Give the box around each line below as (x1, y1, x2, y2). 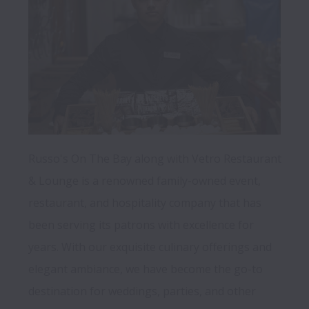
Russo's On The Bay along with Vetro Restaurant (28, 151, 281, 167)
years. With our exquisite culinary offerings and (28, 239, 272, 255)
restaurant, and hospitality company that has (28, 195, 261, 211)
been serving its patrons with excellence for (28, 217, 254, 233)
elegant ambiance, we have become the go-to (28, 261, 263, 277)
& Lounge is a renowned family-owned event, (28, 173, 261, 189)
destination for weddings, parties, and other (28, 283, 256, 299)
